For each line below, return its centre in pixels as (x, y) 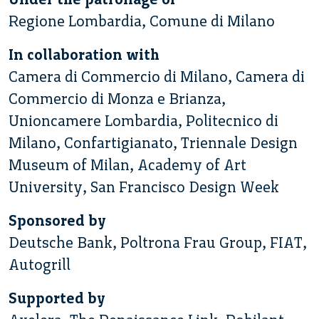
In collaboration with (84, 54)
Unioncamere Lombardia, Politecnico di (143, 120)
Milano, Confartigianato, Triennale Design (153, 142)
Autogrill (40, 264)
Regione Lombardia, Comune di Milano (142, 21)
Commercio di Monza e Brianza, (117, 98)
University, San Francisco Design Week (144, 187)
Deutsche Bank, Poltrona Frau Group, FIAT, (158, 242)
